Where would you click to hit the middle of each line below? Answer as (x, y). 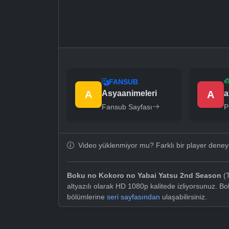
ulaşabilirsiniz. (184, 197)
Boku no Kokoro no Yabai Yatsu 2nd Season (144, 176)
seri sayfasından (133, 197)
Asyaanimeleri (129, 94)
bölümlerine (87, 197)
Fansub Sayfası (127, 107)
